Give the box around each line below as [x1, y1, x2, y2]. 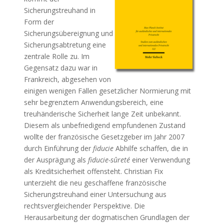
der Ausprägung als [23, 155, 88, 164]
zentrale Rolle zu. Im [23, 51, 89, 61]
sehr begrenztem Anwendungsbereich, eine [23, 97, 163, 107]
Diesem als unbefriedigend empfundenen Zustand [23, 120, 185, 130]
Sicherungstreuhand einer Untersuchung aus [23, 189, 166, 199]
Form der [23, 17, 54, 26]
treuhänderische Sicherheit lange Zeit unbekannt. [23, 109, 181, 118]
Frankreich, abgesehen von [23, 74, 111, 84]
